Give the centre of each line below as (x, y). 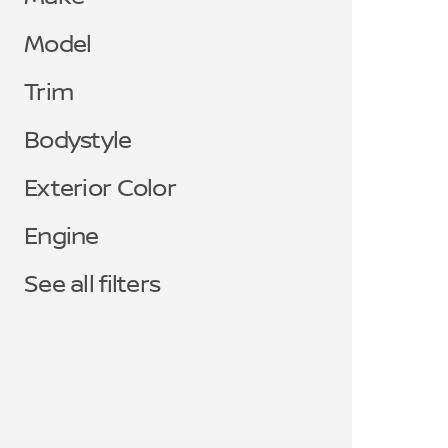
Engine (61, 237)
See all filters (92, 285)
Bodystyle (78, 141)
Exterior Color (100, 189)
